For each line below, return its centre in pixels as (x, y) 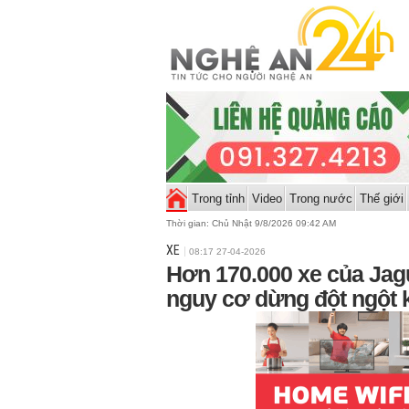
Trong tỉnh (218, 199)
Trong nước (320, 199)
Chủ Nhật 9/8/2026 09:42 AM (274, 223)
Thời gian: (189, 223)
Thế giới (381, 199)
